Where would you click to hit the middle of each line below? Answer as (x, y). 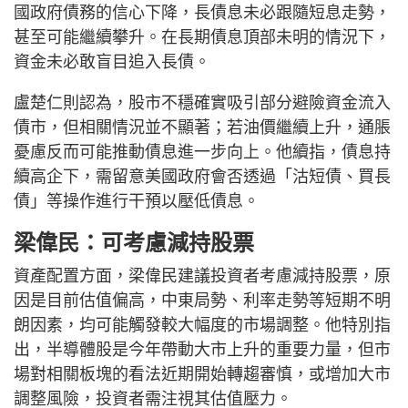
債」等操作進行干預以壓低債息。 (137, 201)
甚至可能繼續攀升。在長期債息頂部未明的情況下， (202, 37)
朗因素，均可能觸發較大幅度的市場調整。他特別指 (202, 325)
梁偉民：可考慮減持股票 (134, 242)
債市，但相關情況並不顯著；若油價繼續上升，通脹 (202, 127)
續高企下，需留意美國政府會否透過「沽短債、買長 (202, 176)
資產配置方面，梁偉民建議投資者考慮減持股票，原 (202, 275)
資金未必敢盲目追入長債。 (112, 61)
